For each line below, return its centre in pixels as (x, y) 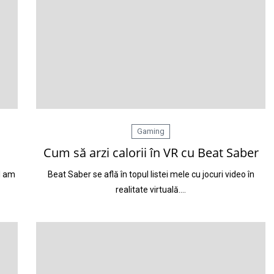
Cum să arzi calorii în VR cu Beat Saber (151, 153)
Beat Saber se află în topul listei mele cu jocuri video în (151, 174)
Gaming (151, 131)
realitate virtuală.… (151, 190)
